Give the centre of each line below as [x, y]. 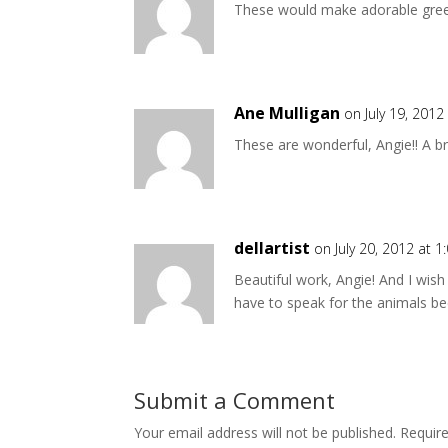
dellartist [272, 247]
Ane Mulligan [287, 112]
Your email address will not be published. [265, 432]
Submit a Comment [235, 399]
